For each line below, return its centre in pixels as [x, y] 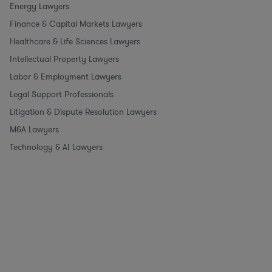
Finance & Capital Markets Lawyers [76, 24]
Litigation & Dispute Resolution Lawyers [83, 112]
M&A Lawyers [34, 129]
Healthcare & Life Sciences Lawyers [75, 41]
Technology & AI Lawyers [56, 147]
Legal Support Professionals [62, 94]
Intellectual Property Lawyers [64, 59]
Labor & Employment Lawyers [66, 76]
